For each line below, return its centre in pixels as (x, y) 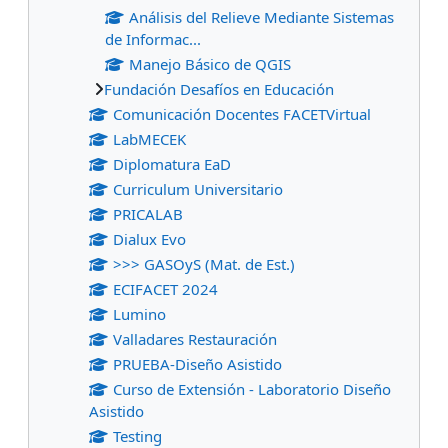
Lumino (139, 313)
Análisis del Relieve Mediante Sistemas (261, 16)
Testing (137, 435)
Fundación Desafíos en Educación (219, 88)
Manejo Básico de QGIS (209, 63)
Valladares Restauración (194, 338)
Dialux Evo (149, 238)
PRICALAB (147, 213)
